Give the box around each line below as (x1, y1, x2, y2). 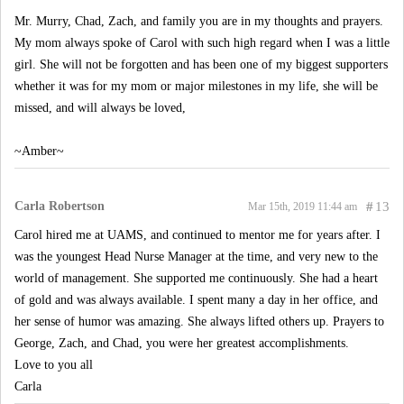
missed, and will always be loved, (14, 101, 186, 115)
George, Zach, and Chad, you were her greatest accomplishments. (14, 336, 349, 350)
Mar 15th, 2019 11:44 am (248, 200, 357, 213)
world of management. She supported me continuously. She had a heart (14, 271, 378, 285)
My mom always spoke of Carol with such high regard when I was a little (14, 36, 390, 50)
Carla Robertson (14, 199, 105, 213)
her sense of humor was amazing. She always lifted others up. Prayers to (14, 315, 384, 328)
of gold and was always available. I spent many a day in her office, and (14, 293, 378, 307)
